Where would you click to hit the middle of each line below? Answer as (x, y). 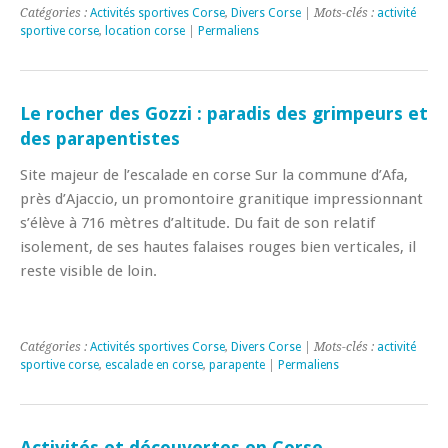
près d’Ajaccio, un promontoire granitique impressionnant (221, 198)
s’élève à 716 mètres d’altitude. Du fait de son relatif (197, 222)
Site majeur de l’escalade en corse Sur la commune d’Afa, (214, 174)
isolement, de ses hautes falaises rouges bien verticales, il (218, 246)
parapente (237, 364)
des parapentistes (100, 138)
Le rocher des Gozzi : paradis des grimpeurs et (224, 113)
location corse (145, 30)
